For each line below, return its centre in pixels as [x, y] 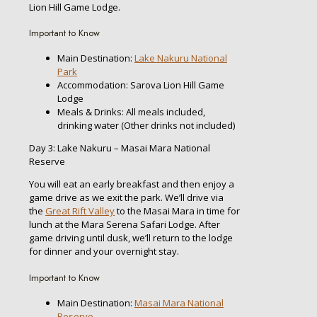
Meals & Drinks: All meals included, [131, 112]
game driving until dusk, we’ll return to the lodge [131, 238]
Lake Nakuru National [181, 58]
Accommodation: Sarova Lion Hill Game [141, 85]
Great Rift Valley [80, 211]
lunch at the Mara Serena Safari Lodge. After [125, 225]
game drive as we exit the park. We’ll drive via [126, 198]
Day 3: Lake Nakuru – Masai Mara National [120, 148]
